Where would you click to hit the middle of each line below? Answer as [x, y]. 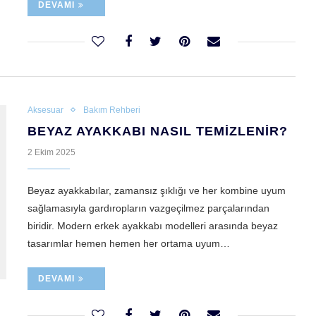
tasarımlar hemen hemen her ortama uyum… [129, 244]
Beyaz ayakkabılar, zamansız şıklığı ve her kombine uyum [157, 191]
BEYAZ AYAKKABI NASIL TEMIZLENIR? [158, 132]
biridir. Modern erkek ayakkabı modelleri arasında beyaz [153, 226]
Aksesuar [45, 110]
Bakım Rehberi [112, 110]
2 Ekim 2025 [51, 153]
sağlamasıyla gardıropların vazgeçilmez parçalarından [148, 208]
